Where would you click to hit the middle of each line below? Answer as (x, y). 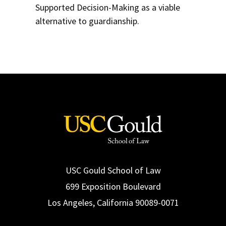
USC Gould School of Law (113, 170)
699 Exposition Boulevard (113, 186)
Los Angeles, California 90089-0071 (113, 203)
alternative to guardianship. (87, 21)
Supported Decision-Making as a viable (108, 7)
